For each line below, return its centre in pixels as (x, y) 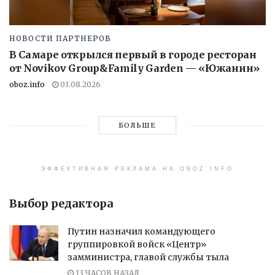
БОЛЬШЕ (137, 126)
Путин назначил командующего (141, 232)
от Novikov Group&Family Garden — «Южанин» (134, 68)
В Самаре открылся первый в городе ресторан (133, 55)
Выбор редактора (61, 204)
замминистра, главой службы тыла (148, 258)
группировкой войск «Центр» (137, 245)
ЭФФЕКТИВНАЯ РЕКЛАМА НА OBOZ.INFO (137, 169)
